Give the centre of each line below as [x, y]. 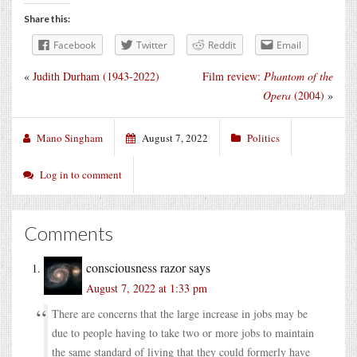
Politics [263, 137]
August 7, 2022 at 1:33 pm [147, 288]
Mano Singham [70, 137]
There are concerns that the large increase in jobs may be [180, 313]
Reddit [222, 45]
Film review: [233, 76]
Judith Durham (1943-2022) [96, 76]
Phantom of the [298, 76]
